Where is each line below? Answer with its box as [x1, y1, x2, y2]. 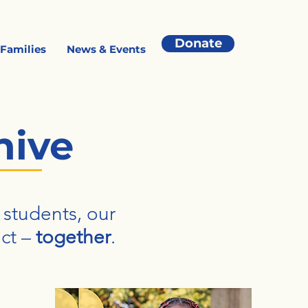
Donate [174, 36, 222, 51]
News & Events [67, 43, 146, 56]
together [36, 225, 111, 248]
